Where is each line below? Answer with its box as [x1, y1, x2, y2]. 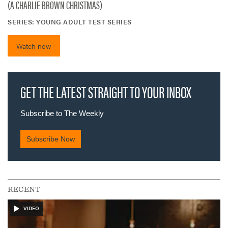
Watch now [16, 40, 51, 51]
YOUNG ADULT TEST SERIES [36, 16, 132, 26]
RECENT [8, 185, 41, 193]
